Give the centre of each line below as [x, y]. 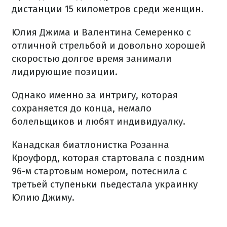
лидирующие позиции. [65, 72]
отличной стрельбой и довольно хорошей [109, 46]
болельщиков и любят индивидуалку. [99, 122]
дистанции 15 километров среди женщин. [108, 9]
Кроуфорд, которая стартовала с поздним [108, 158]
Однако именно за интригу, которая [95, 95]
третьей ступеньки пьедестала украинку [105, 184]
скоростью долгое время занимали [92, 59]
